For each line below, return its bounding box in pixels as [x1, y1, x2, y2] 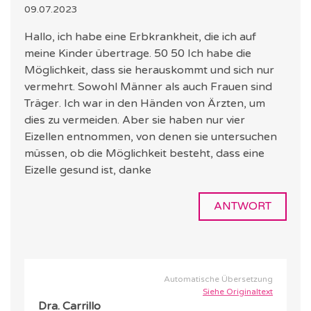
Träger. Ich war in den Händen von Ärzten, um [24, 96, 265, 111]
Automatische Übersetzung [164, 274, 273, 285]
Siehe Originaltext [203, 287, 273, 297]
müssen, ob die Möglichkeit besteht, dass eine [24, 146, 264, 161]
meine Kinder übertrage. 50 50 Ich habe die [24, 47, 251, 61]
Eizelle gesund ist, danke [24, 163, 151, 178]
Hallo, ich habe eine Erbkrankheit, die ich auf [24, 30, 256, 44]
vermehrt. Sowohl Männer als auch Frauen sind [24, 80, 272, 94]
